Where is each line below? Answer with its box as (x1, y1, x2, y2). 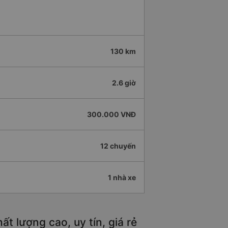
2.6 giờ (112, 78, 136, 88)
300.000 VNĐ (87, 110, 136, 119)
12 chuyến (100, 141, 136, 151)
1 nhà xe (108, 173, 136, 182)
